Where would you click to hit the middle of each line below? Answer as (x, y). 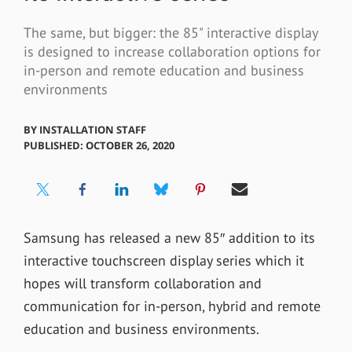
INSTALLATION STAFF (92, 129)
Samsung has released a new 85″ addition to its (169, 237)
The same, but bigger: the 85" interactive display (170, 33)
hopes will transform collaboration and (142, 283)
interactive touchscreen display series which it (163, 260)
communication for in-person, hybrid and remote (172, 306)
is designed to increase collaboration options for (172, 52)
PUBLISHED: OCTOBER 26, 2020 (99, 145)
